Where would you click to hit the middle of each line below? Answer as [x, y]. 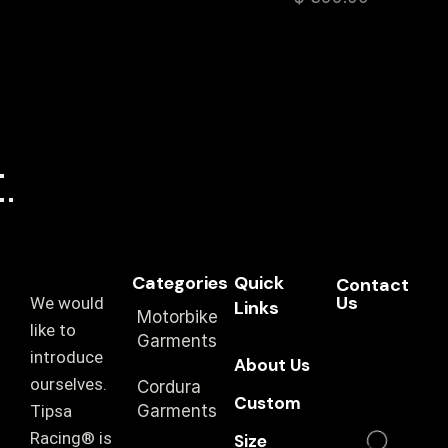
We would [67, 303]
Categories [180, 283]
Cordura [169, 387]
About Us [272, 365]
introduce [66, 357]
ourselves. [68, 384]
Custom [267, 403]
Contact [372, 285]
